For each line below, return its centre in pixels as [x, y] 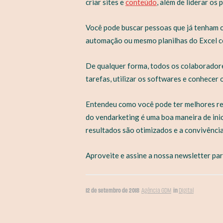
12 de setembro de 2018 [112, 189]
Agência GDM [156, 190]
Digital [186, 190]
